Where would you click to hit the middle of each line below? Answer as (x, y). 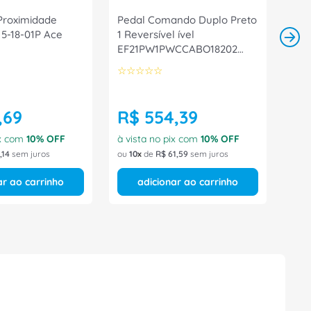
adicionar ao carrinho (188, 182)
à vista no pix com (159, 139)
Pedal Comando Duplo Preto (187, 20)
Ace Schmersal (154, 64)
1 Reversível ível (156, 34)
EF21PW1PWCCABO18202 (177, 49)
